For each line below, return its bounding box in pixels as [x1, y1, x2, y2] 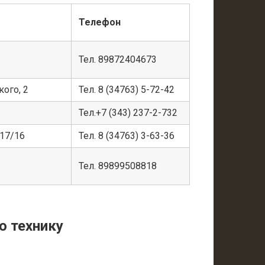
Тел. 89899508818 [79, 160, 157, 172]
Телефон [79, 17, 121, 28]
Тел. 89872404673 [79, 54, 157, 66]
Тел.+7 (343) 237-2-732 [79, 107, 177, 119]
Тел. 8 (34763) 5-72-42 [79, 84, 174, 96]
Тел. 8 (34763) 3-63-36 [79, 130, 174, 142]
